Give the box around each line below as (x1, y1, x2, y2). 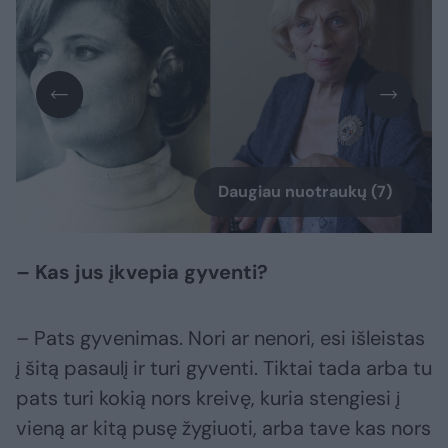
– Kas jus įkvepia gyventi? (16, 259, 268, 286)
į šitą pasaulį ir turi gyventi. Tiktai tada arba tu (16, 355, 432, 382)
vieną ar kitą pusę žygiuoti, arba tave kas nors (16, 415, 431, 442)
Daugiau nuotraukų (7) (218, 181, 392, 203)
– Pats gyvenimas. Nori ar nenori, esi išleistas (16, 325, 425, 352)
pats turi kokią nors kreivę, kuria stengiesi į (16, 385, 400, 412)
